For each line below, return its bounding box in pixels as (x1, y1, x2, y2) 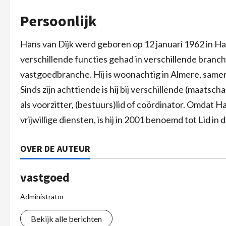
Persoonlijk (20, 11, 97, 30)
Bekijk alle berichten (31, 214, 102, 223)
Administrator (20, 192, 64, 201)
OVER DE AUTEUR (20, 143, 90, 154)
